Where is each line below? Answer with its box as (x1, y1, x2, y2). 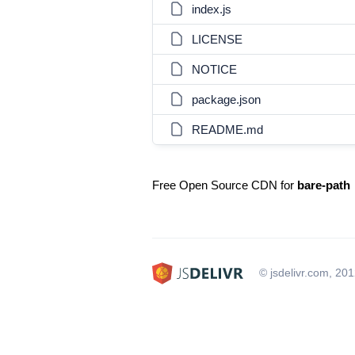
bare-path (297, 178, 350, 192)
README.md (192, 123, 263, 136)
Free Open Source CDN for (152, 178, 297, 192)
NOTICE (192, 63, 237, 76)
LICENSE (192, 32, 242, 46)
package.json (192, 93, 261, 106)
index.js (192, 2, 231, 16)
